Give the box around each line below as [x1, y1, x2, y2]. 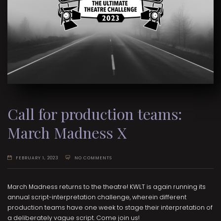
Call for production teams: [7, 103, 182, 124]
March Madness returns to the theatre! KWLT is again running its [7, 183, 206, 191]
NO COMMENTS [74, 154, 112, 161]
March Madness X [7, 122, 126, 143]
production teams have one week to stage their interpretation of [7, 203, 213, 212]
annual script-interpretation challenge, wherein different [7, 193, 186, 202]
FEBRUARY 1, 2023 [16, 154, 59, 161]
